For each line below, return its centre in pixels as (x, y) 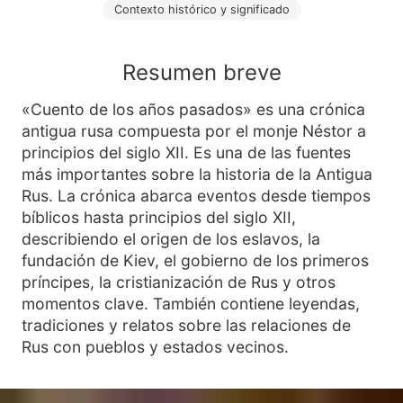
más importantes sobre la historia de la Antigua (197, 174)
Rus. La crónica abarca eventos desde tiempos (196, 196)
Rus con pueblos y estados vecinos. (155, 347)
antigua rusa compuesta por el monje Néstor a (194, 131)
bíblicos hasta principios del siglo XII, (159, 217)
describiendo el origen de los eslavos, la (171, 239)
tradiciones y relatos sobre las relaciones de (186, 325)
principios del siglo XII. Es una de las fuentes (186, 152)
